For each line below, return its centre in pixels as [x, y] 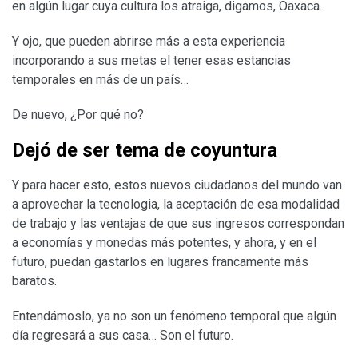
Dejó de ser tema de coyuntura [145, 150]
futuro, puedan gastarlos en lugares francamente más [160, 261]
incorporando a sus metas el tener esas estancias [151, 60]
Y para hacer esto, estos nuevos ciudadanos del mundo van [177, 185]
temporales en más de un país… [100, 79]
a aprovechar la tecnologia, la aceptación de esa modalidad [176, 204]
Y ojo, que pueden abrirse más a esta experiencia [149, 41]
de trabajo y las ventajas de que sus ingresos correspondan [178, 223]
